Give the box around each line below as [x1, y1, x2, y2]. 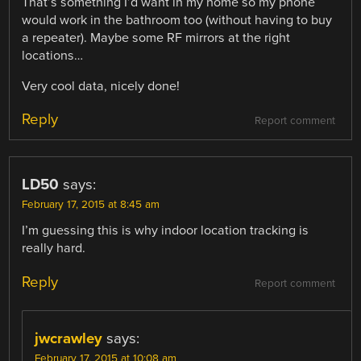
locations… [22, 48, 84, 64]
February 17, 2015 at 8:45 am [22, 198, 160, 212]
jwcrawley [35, 329, 103, 347]
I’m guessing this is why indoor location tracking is [22, 222, 309, 239]
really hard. [22, 240, 86, 257]
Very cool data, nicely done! [22, 78, 180, 95]
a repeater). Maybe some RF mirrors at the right [22, 30, 291, 47]
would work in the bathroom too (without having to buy [22, 12, 333, 29]
